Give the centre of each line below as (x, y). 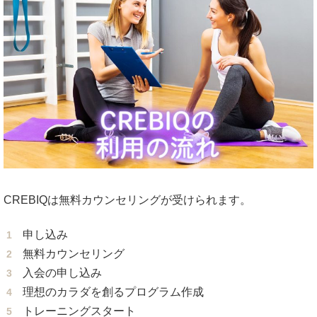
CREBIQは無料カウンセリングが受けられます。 (127, 200)
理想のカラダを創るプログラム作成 (113, 292)
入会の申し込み (62, 273)
